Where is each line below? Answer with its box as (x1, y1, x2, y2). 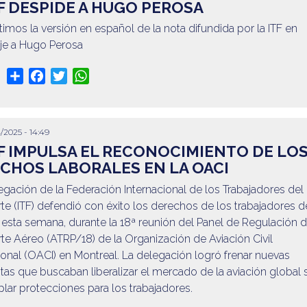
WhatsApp (88, 69, 143, 82)
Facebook (45, 69, 95, 82)
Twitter (66, 69, 100, 82)
